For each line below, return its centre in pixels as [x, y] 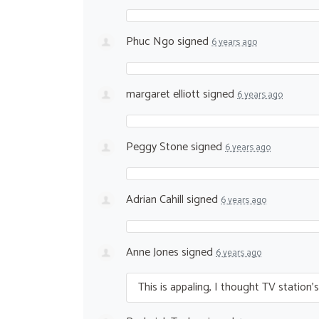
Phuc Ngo [150, 41]
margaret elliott [163, 94]
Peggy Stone [157, 147]
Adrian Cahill [155, 199]
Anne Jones [152, 252]
